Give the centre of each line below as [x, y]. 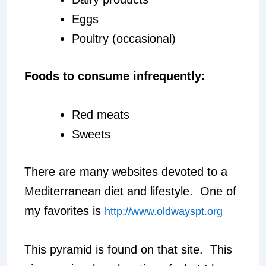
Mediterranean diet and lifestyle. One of [130, 191]
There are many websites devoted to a [126, 171]
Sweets [91, 134]
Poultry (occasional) [123, 38]
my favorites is [64, 210]
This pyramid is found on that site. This [128, 249]
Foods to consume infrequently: [115, 76]
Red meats [100, 114]
